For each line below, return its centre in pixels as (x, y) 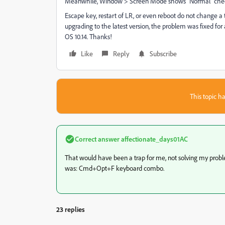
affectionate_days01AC (154, 139)
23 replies (71, 209)
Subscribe (163, 53)
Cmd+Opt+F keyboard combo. (122, 168)
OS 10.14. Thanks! (88, 36)
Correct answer (97, 139)
